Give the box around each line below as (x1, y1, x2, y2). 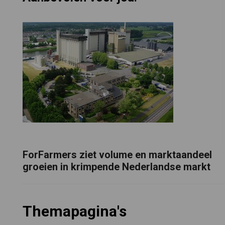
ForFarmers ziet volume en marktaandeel (22, 148, 212, 161)
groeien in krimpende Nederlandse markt (22, 160, 210, 173)
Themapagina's (22, 202, 127, 220)
